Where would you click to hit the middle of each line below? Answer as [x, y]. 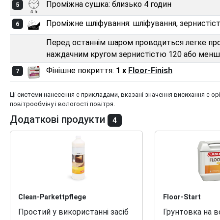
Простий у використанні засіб [73, 212]
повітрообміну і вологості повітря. [62, 104]
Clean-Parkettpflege [52, 197]
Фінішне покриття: [81, 70]
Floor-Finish [150, 70]
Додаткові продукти [59, 119]
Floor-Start [182, 197]
